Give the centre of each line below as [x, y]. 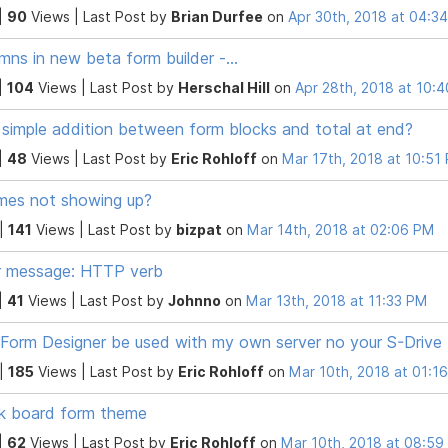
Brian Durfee [217, 16]
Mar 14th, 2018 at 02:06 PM [341, 229]
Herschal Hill [224, 87]
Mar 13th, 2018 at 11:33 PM [337, 300]
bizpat [199, 229]
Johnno [194, 300]
